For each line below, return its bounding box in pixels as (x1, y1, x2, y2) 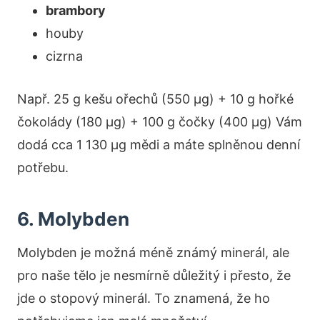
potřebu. (17, 159, 69, 175)
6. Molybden (17, 207, 129, 230)
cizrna (46, 48, 83, 64)
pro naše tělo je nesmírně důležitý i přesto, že (17, 267, 291, 283)
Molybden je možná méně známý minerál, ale (17, 244, 289, 260)
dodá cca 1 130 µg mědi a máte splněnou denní (17, 136, 300, 152)
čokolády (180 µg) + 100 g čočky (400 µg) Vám (17, 114, 302, 129)
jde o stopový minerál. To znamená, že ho (17, 290, 270, 306)
